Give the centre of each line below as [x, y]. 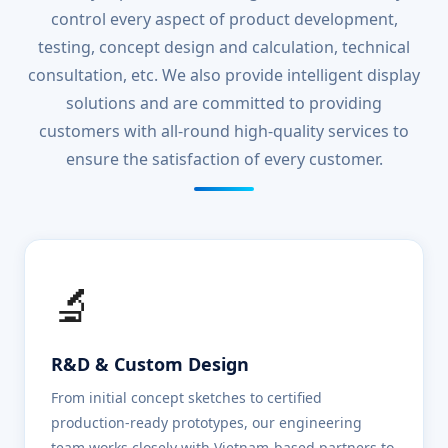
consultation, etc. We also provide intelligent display [224, 75]
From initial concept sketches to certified [186, 397]
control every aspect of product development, [224, 19]
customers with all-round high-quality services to [224, 131]
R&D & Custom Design [150, 364]
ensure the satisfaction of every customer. [224, 159]
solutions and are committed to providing [224, 103]
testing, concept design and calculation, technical [224, 47]
